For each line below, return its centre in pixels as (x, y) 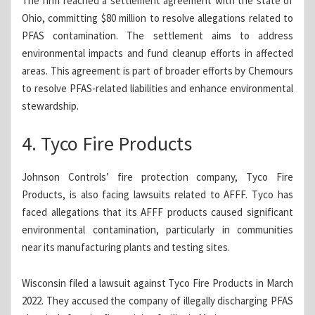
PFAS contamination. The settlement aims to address (157, 36)
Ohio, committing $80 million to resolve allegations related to (157, 18)
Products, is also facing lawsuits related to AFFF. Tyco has (157, 195)
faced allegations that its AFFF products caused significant (157, 212)
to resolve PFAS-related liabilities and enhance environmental (157, 89)
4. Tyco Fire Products (107, 144)
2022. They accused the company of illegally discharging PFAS (157, 301)
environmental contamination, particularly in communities (157, 230)
